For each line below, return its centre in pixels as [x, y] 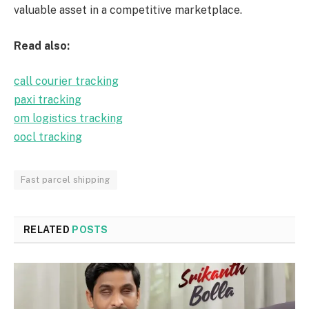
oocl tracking [48, 137]
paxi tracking [48, 100]
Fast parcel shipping [66, 180]
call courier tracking [66, 81]
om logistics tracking [68, 119]
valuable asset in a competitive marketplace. [128, 10]
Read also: [42, 46]
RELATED [48, 230]
